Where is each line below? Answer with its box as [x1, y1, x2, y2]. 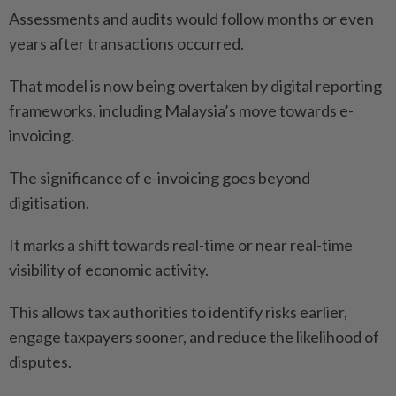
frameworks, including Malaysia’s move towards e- [9, 101, 354, 121]
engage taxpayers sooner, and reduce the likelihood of [9, 327, 379, 347]
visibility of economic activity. [9, 260, 209, 280]
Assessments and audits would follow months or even [9, 9, 374, 29]
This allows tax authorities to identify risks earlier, [9, 302, 347, 323]
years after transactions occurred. [9, 34, 244, 54]
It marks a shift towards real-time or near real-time [9, 235, 353, 255]
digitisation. [9, 193, 89, 213]
